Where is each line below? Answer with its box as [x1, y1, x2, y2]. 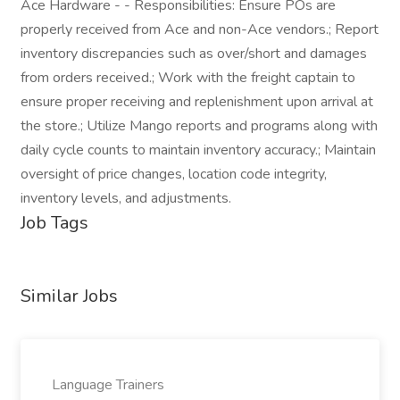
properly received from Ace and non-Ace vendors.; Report [21, 20, 379, 39]
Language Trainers [52, 375, 164, 395]
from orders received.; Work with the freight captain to [21, 68, 355, 87]
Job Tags [21, 211, 88, 235]
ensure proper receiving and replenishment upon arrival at [21, 92, 373, 112]
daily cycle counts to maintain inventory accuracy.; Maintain [21, 140, 376, 160]
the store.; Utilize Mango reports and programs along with [21, 116, 378, 136]
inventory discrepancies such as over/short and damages [21, 44, 367, 63]
